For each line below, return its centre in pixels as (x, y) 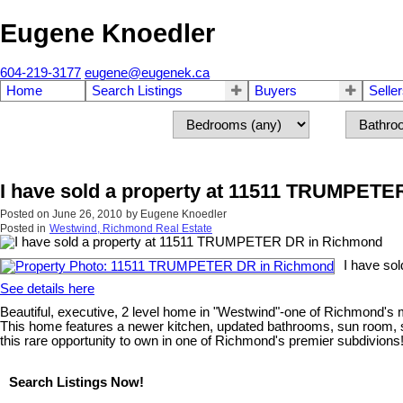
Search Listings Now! (76, 382)
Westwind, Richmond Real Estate (131, 229)
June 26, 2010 (87, 215)
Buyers (276, 91)
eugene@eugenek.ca (147, 73)
